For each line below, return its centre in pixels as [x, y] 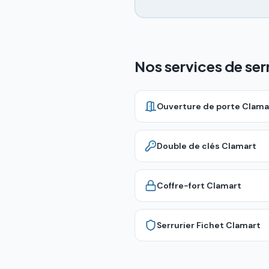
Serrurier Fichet [190, 225]
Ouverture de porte [198, 106]
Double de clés [188, 146]
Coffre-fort [181, 186]
